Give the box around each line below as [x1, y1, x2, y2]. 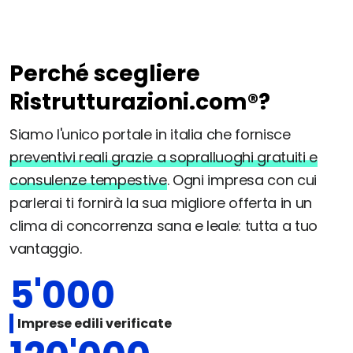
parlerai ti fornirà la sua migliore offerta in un [9, 193, 312, 214]
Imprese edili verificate [17, 314, 172, 333]
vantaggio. [9, 239, 82, 259]
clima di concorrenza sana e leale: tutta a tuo [9, 216, 318, 236]
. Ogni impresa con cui [166, 170, 317, 191]
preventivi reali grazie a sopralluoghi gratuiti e [9, 147, 318, 168]
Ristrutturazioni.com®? [9, 87, 270, 118]
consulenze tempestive [9, 170, 167, 191]
